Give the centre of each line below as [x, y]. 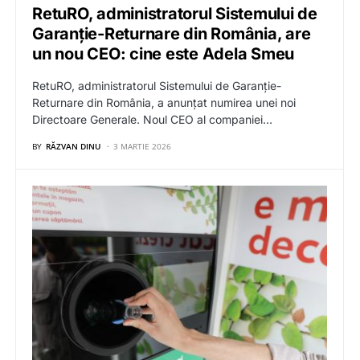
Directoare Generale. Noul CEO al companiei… [152, 119]
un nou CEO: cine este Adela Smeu [167, 53]
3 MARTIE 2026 [142, 146]
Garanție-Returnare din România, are [172, 33]
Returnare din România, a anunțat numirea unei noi [164, 102]
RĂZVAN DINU [73, 146]
